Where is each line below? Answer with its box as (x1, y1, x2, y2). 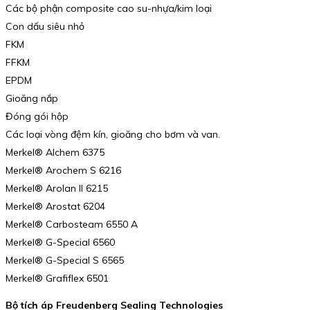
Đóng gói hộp (6, 109, 69, 122)
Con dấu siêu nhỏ (6, 19, 84, 33)
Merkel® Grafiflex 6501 (6, 271, 109, 284)
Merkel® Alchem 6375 (6, 145, 104, 158)
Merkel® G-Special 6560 (6, 235, 115, 248)
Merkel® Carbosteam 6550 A (6, 217, 138, 230)
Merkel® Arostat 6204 (6, 199, 105, 212)
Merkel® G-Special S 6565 (6, 253, 124, 266)
